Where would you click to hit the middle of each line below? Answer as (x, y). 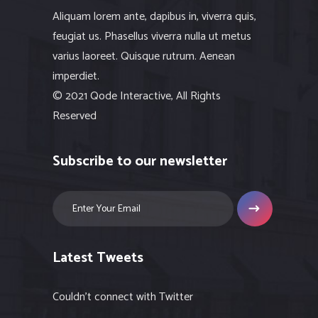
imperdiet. (76, 77)
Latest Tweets (98, 258)
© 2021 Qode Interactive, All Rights (137, 97)
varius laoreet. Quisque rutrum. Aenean (144, 57)
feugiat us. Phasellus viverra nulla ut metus (152, 37)
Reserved (75, 116)
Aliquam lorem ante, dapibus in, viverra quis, (154, 17)
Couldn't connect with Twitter (123, 297)
